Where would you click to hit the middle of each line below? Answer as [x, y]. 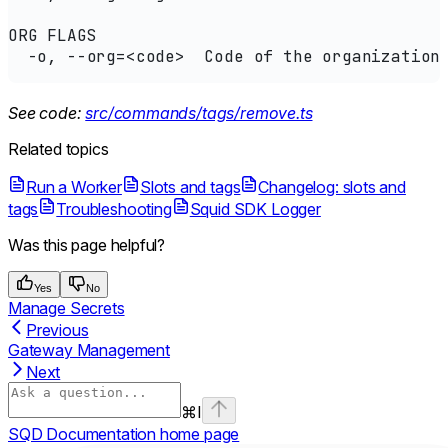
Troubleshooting [114, 209]
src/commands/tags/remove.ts [199, 113]
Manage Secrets [66, 308]
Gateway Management [89, 350]
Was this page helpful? [87, 245]
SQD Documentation [82, 434]
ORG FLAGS [52, 36]
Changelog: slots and [332, 187]
